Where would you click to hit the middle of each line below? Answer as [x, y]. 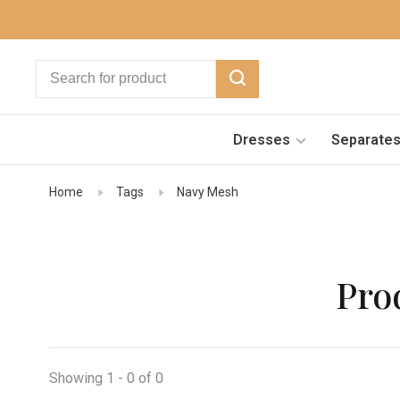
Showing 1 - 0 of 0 [106, 378]
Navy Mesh [208, 192]
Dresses [261, 139]
